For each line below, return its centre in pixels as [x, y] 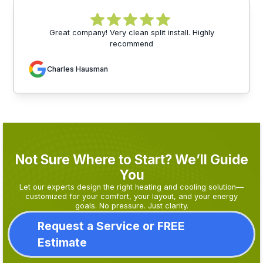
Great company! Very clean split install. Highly [131, 32]
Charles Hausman [77, 69]
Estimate [62, 242]
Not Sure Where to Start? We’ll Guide [131, 159]
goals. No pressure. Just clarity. [131, 205]
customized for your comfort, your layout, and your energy [131, 196]
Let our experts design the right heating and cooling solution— [131, 187]
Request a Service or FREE [111, 226]
